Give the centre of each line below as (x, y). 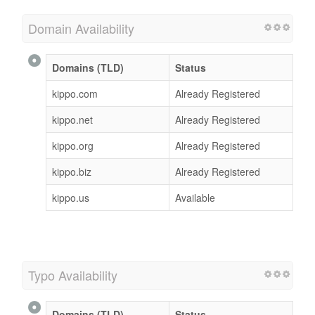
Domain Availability (81, 28)
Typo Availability (73, 275)
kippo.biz (72, 171)
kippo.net (72, 119)
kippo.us (71, 197)
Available (195, 197)
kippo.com (75, 93)
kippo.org (73, 145)
